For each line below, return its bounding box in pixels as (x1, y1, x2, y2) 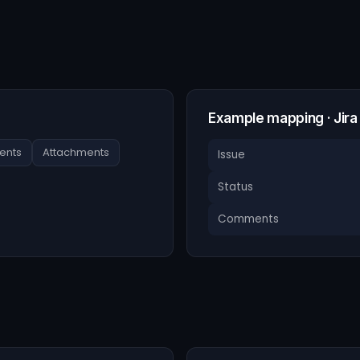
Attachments (43, 145, 109, 160)
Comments (218, 211, 279, 227)
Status (218, 179, 253, 194)
